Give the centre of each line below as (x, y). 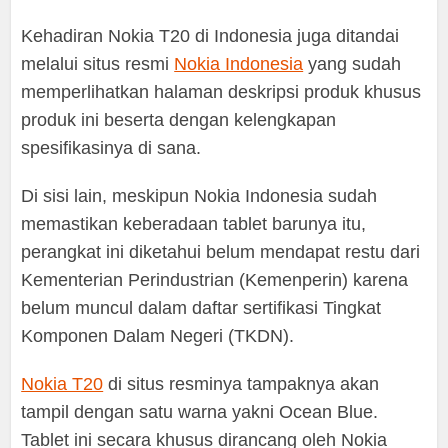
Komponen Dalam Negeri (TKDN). (158, 336)
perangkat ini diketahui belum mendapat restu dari (221, 252)
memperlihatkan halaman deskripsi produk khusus (221, 92)
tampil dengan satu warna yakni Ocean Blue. (200, 412)
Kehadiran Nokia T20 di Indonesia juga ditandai (210, 36)
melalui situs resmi (98, 64)
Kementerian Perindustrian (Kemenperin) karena (215, 280)
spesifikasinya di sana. (111, 148)
